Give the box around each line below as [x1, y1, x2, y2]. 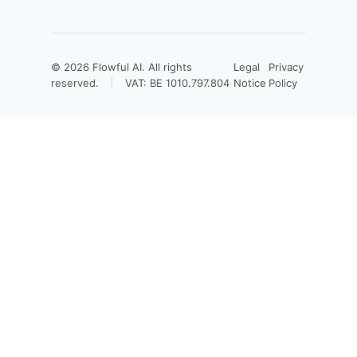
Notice [233, 76, 266, 89]
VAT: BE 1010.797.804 [125, 76, 229, 89]
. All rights [142, 61, 192, 73]
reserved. [51, 76, 99, 89]
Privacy [268, 61, 304, 73]
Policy [268, 76, 297, 89]
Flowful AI [92, 61, 142, 73]
